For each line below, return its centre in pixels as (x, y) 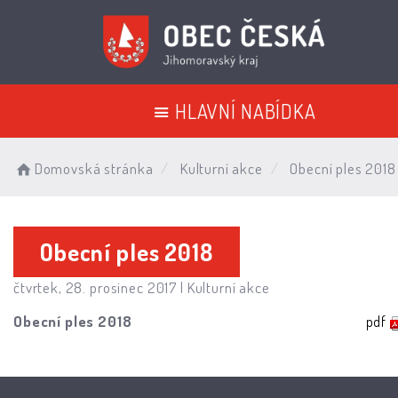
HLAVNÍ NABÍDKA (245, 111)
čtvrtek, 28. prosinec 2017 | (100, 287)
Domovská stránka (94, 168)
